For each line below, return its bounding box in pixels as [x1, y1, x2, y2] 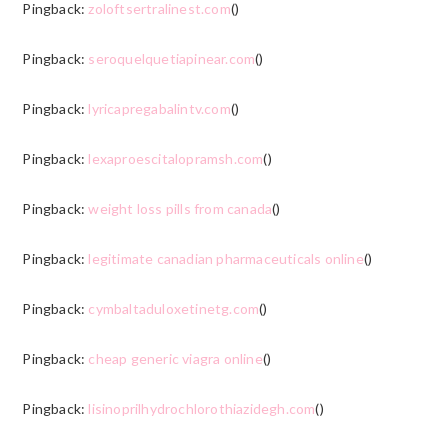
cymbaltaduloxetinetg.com [88, 299, 260, 317]
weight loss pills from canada [88, 199, 273, 217]
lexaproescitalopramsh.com [88, 149, 264, 167]
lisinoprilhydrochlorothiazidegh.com [88, 399, 316, 417]
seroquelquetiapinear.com [88, 49, 256, 67]
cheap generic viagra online [88, 349, 263, 367]
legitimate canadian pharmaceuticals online [88, 249, 364, 267]
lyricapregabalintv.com [88, 99, 231, 117]
